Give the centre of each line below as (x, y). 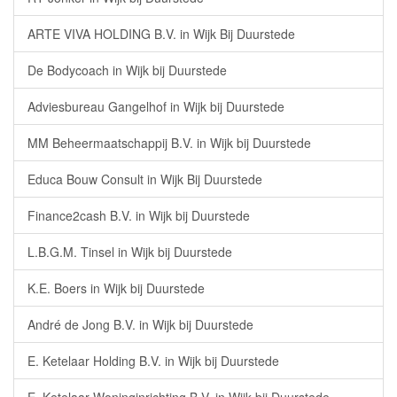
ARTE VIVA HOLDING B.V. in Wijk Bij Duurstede (161, 34)
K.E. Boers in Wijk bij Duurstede (116, 288)
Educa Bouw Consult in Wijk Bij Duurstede (145, 179)
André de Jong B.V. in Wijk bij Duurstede (140, 324)
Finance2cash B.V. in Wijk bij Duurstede (139, 215)
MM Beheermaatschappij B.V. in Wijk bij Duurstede (169, 143)
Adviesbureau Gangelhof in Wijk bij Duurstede (156, 106)
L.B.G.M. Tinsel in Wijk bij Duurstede (130, 252)
